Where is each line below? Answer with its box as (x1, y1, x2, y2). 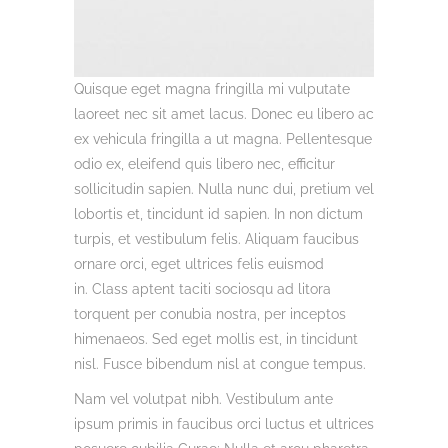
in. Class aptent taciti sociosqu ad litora (74, 281, 331, 297)
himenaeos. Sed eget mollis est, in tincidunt (74, 331, 358, 347)
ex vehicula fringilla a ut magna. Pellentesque (74, 131, 372, 147)
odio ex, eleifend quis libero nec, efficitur (74, 156, 335, 172)
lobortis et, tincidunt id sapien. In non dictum (74, 206, 363, 222)
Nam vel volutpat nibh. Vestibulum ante (74, 391, 333, 407)
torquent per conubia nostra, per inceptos (74, 306, 346, 322)
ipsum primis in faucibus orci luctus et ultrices (74, 416, 374, 432)
